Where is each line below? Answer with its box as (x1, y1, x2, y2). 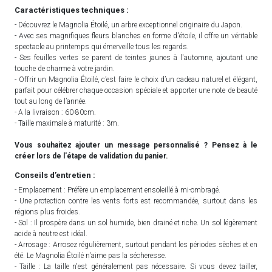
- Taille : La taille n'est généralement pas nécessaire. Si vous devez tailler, (15, 262, 257, 271)
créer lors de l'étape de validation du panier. (15, 151, 168, 160)
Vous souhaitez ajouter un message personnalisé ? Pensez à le (15, 140, 257, 149)
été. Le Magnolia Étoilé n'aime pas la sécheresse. (15, 251, 166, 260)
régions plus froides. (15, 207, 80, 216)
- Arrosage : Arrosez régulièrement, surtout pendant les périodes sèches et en (15, 240, 257, 249)
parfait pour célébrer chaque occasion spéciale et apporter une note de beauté (15, 86, 257, 95)
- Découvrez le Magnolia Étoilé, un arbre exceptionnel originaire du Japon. (15, 20, 242, 29)
